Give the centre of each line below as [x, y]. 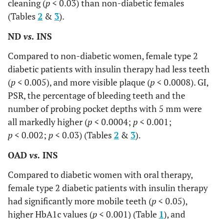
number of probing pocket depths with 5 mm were [105, 109]
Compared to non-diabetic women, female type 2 [103, 56]
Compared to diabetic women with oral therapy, [100, 175]
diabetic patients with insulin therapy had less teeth [109, 69]
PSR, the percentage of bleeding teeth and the [97, 95]
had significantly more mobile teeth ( [80, 201]
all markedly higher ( [48, 122]
